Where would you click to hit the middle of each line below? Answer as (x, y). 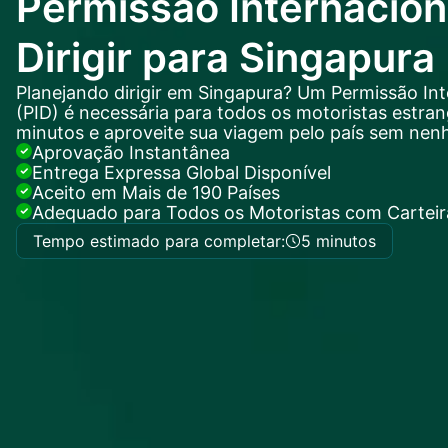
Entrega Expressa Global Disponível (181, 172)
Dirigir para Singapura (225, 57)
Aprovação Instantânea (131, 152)
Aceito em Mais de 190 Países (156, 192)
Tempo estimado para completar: (159, 241)
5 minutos (338, 241)
